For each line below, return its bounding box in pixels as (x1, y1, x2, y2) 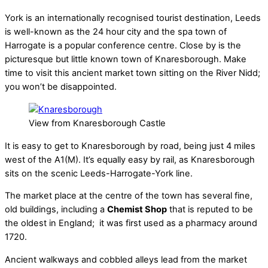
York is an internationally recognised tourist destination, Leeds (5, 13, 261, 24)
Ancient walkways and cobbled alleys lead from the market (5, 254, 247, 265)
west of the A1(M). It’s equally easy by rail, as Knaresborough (5, 154, 255, 165)
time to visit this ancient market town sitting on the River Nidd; (5, 68, 260, 79)
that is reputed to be (167, 204, 253, 215)
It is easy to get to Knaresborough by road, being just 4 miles (5, 140, 255, 151)
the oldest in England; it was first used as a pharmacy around (5, 218, 257, 229)
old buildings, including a (5, 204, 107, 215)
